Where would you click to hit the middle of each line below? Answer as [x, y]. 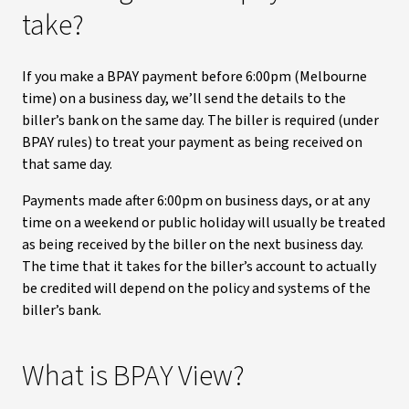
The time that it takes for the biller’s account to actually [199, 266]
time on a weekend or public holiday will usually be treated [204, 222]
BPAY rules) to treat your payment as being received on [192, 142]
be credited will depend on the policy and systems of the [196, 288]
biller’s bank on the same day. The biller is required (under [200, 120]
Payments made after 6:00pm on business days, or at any [196, 200]
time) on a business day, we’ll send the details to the [184, 98]
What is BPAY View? [133, 376]
